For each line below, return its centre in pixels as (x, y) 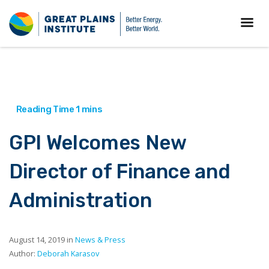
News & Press (100, 240)
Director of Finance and (120, 172)
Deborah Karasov (68, 254)
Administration (83, 201)
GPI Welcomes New (98, 143)
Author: (23, 254)
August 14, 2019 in (42, 240)
